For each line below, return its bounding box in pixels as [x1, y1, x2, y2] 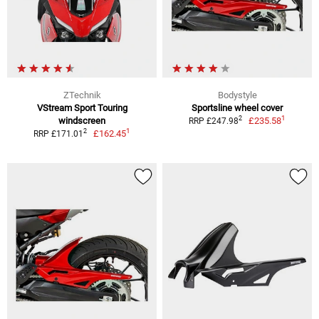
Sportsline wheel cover [192, 102, 283, 113]
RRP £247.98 [188, 115, 239, 126]
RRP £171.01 [33, 128, 83, 139]
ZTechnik [63, 89, 101, 100]
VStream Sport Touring [36, 102, 127, 113]
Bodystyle [217, 89, 257, 100]
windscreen [58, 115, 105, 126]
